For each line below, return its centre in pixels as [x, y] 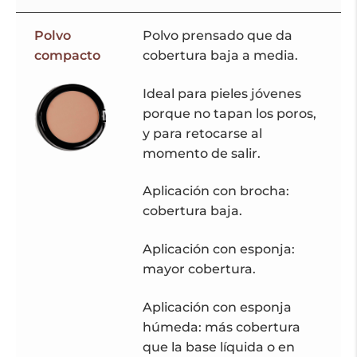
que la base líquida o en [218, 347]
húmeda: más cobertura [221, 327]
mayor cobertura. [199, 269]
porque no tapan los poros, [229, 113]
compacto [67, 56]
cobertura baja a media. [220, 56]
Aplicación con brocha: [216, 191]
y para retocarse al [202, 133]
